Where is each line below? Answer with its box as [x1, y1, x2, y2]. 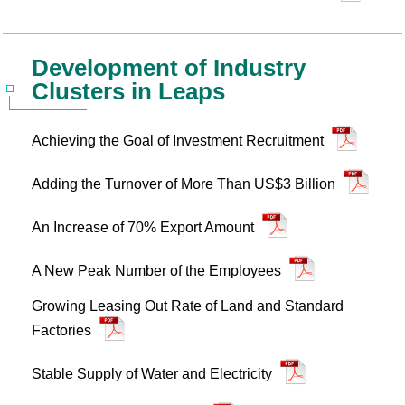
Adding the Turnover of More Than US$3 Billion [32, 176, 339, 192]
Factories [32, 323, 95, 338]
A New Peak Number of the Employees [32, 263, 285, 278]
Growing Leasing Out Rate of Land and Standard [32, 298, 344, 314]
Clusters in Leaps [32, 78, 225, 105]
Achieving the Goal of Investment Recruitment [32, 133, 327, 148]
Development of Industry [32, 54, 306, 81]
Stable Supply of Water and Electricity [32, 366, 276, 381]
